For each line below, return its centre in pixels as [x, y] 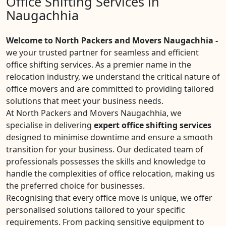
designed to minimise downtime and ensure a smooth [109, 137]
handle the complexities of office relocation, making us [110, 174]
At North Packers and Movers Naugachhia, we [94, 113]
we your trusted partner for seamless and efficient [102, 52]
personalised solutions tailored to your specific [96, 210]
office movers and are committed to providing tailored [110, 89]
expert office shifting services [153, 125]
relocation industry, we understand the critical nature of [113, 77]
